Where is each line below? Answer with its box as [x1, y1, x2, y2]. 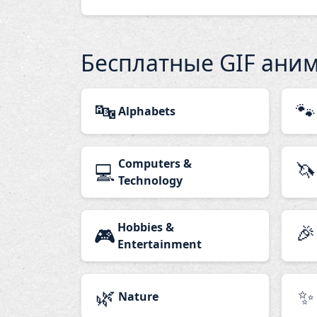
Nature [118, 289, 158, 304]
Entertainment [117, 236, 202, 252]
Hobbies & [117, 219, 175, 235]
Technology [117, 173, 183, 188]
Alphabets [118, 103, 175, 119]
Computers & [117, 156, 192, 171]
